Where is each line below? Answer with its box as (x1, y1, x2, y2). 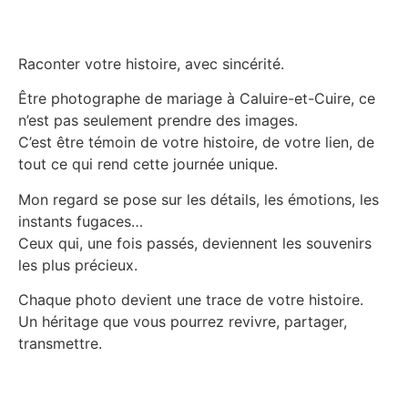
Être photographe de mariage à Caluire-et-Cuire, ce (18, 89, 375, 108)
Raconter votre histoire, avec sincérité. (18, 54, 284, 73)
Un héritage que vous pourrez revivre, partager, (18, 311, 347, 331)
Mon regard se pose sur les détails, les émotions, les (18, 189, 379, 209)
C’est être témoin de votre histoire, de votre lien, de (18, 133, 374, 152)
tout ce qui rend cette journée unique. (18, 155, 278, 174)
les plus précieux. (18, 255, 138, 274)
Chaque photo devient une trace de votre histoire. (18, 290, 363, 309)
